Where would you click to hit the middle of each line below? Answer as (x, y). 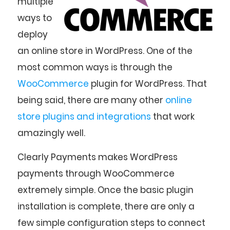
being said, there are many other (91, 100)
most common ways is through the (95, 68)
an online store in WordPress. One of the (105, 51)
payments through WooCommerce (96, 173)
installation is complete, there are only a (106, 206)
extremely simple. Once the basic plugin (106, 190)
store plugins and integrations (84, 117)
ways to (35, 18)
